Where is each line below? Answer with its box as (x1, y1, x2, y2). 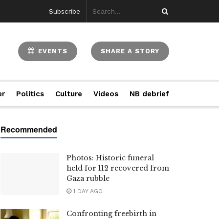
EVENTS (36, 47, 67, 55)
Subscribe (48, 7, 80, 15)
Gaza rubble (66, 174, 109, 183)
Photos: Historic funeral (66, 153, 154, 162)
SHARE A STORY (101, 47, 159, 55)
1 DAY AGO (71, 188, 103, 195)
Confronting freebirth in (66, 209, 156, 218)
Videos (93, 89, 118, 98)
